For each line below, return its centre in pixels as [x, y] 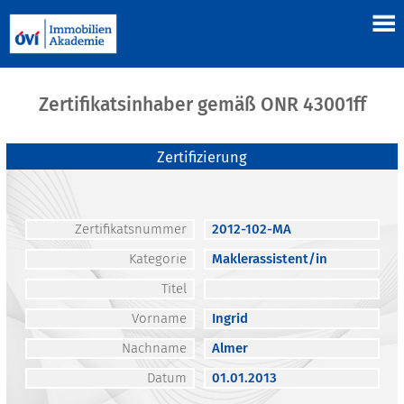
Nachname [154, 349]
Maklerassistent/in [269, 259]
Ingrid [230, 319]
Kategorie [157, 259]
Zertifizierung [202, 158]
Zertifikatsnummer [130, 230]
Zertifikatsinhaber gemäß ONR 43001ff [202, 105]
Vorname [159, 319]
